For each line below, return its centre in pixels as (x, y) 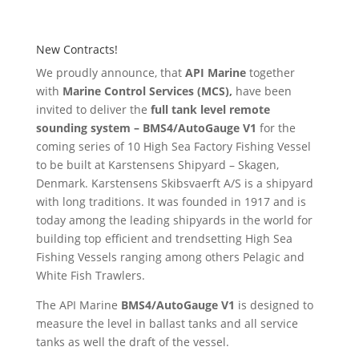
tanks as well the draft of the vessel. (132, 342)
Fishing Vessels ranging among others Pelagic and (170, 257)
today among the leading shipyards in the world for (174, 220)
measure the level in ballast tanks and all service (167, 323)
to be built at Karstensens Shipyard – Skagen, (157, 165)
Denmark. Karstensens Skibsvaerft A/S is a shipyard (174, 183)
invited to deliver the (93, 109)
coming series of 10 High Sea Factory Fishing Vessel (173, 146)
